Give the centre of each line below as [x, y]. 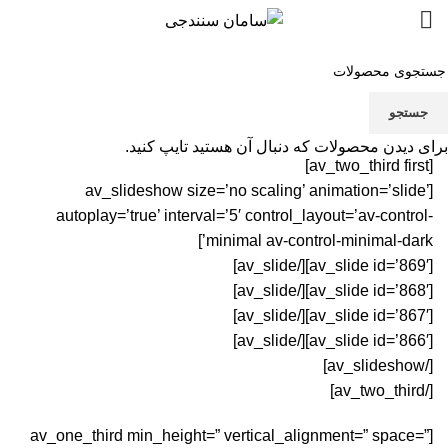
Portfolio [224, 76]
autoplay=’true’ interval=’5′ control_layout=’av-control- [244, 215]
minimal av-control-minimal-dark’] [319, 240]
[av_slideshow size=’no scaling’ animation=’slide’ [257, 190]
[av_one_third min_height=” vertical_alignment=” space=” [229, 435]
